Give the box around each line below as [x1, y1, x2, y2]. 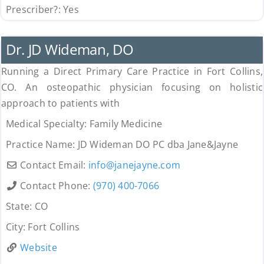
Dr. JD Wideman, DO [5, 39, 134, 60]
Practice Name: [5, 138, 78, 151]
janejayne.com [114, 159, 181, 172]
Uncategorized [11, 20, 64, 31]
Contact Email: [20, 159, 88, 172]
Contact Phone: [20, 179, 93, 193]
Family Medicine [89, 117, 163, 131]
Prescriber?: [5, 3, 64, 16]
